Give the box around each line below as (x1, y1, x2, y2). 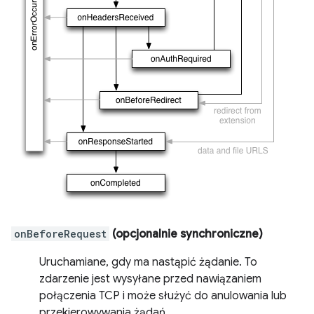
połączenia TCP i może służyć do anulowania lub (39, 289, 287, 303)
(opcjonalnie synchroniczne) (109, 227, 263, 241)
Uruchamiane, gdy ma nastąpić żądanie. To (39, 255, 257, 269)
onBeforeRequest (14, 227, 107, 240)
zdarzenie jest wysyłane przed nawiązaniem (39, 272, 261, 286)
